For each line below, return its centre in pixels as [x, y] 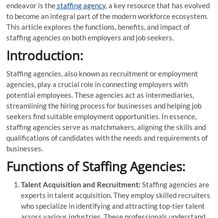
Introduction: [45, 55]
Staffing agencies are [175, 184]
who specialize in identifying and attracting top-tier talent [113, 206]
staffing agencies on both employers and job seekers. [90, 37]
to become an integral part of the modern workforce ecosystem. [107, 16]
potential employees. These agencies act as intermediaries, [100, 95]
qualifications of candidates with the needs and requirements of [107, 137]
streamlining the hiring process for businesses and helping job [104, 105]
